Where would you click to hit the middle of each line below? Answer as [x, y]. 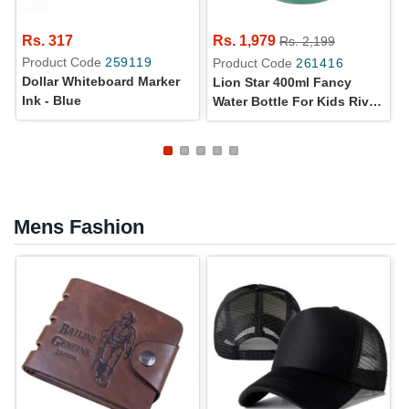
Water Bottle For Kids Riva [294, 101]
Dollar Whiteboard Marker [101, 81]
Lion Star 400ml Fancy [282, 82]
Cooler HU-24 [254, 120]
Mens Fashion [79, 226]
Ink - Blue [52, 100]
